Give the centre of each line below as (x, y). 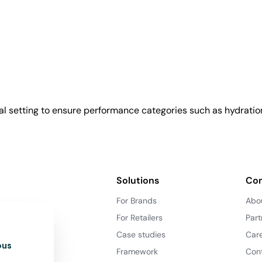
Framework (137, 252)
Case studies (141, 235)
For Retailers (140, 218)
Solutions (138, 181)
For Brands (137, 201)
